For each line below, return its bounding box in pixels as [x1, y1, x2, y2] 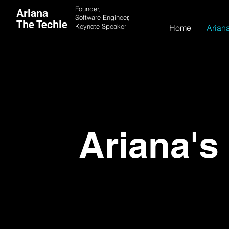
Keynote [75, 22, 102, 30]
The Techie [16, 18, 67, 31]
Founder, [75, 5, 100, 13]
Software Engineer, [75, 13, 130, 21]
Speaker [102, 22, 126, 30]
